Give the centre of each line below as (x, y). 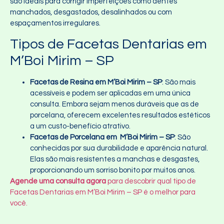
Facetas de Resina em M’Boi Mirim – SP (96, 82)
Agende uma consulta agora (58, 181)
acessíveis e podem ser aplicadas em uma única (110, 93)
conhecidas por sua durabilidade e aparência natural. (119, 148)
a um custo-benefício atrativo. (80, 126)
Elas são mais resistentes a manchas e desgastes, (115, 159)
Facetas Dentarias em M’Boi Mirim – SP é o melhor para (103, 192)
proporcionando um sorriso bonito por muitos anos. (113, 170)
